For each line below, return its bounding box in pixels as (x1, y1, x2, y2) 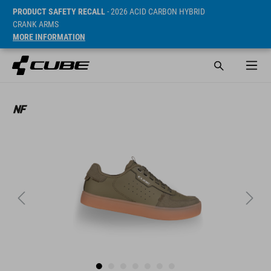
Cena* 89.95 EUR (190, 83, 256, 95)
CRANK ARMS (13, 19, 59, 29)
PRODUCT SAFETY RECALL (13, 7, 105, 16)
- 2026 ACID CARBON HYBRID (105, 7, 205, 16)
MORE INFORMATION (13, 32, 85, 42)
